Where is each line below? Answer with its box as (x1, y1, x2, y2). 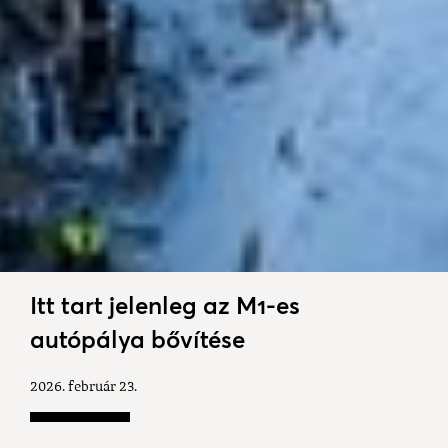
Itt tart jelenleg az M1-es (30, 291, 300, 320)
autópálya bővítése (30, 325, 245, 354)
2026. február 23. (30, 380, 137, 395)
